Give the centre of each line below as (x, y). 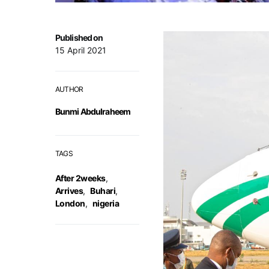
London (70, 203)
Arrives (69, 191)
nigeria (106, 203)
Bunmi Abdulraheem (93, 111)
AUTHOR (69, 89)
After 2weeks (80, 178)
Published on (79, 38)
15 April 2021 (81, 50)
